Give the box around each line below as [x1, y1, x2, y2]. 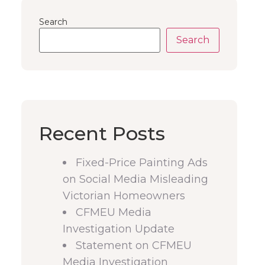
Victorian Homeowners [63, 189, 185, 202]
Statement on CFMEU [76, 239, 192, 252]
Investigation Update [63, 222, 174, 235]
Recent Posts [39, 122, 165, 145]
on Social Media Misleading [63, 173, 208, 186]
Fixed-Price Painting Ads [76, 156, 208, 169]
